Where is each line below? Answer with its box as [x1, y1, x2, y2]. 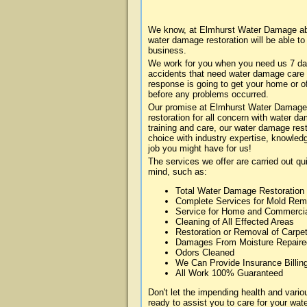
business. [148, 45, 186, 56]
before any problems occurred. [148, 89, 269, 99]
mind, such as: [148, 167, 207, 177]
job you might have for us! [148, 143, 251, 153]
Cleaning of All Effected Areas [175, 217, 294, 227]
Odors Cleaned [175, 247, 234, 258]
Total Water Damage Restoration [175, 186, 304, 196]
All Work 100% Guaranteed [175, 268, 283, 278]
